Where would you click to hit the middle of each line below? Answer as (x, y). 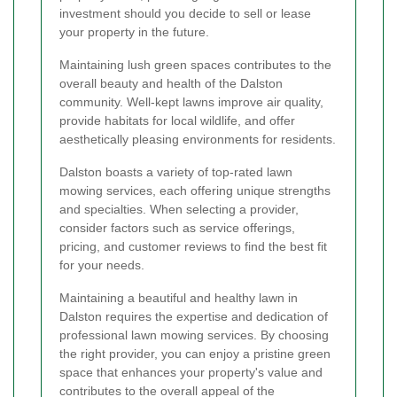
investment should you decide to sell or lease (185, 14)
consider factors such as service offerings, (177, 228)
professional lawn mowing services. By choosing (194, 335)
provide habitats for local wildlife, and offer (177, 121)
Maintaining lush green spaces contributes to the (195, 65)
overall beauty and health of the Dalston (171, 84)
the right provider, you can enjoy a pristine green (195, 354)
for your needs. (102, 265)
